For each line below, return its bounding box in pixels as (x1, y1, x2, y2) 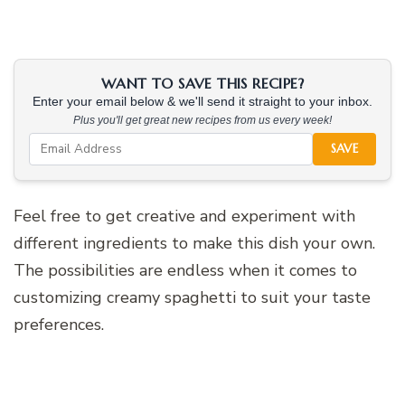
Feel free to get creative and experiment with (14, 204, 355, 227)
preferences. (14, 313, 104, 335)
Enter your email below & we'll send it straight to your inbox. (33, 94, 372, 108)
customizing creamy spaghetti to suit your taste (14, 286, 371, 308)
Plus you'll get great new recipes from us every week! (73, 113, 332, 127)
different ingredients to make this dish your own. (14, 231, 375, 254)
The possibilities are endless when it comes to (14, 259, 357, 281)
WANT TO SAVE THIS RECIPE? (101, 73, 304, 92)
